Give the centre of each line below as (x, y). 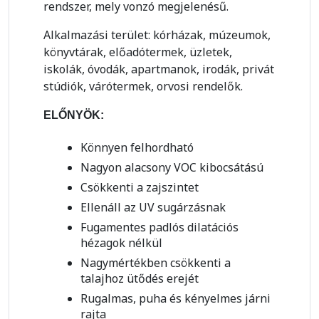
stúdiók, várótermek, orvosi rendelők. (143, 87)
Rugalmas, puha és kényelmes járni (176, 299)
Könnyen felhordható (137, 148)
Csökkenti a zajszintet (140, 188)
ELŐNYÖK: (74, 115)
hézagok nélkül (121, 243)
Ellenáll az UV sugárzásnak (153, 208)
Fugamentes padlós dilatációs (159, 228)
